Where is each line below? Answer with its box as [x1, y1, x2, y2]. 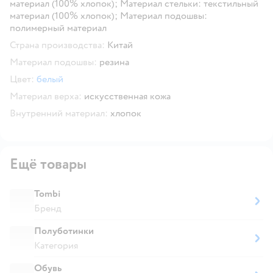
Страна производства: [10, 38, 105, 51]
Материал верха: [10, 90, 82, 102]
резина [99, 55, 129, 68]
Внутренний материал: [10, 107, 108, 119]
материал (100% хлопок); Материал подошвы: [10, 9, 207, 22]
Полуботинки [34, 224, 94, 237]
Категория [34, 239, 78, 252]
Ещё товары [10, 154, 87, 174]
